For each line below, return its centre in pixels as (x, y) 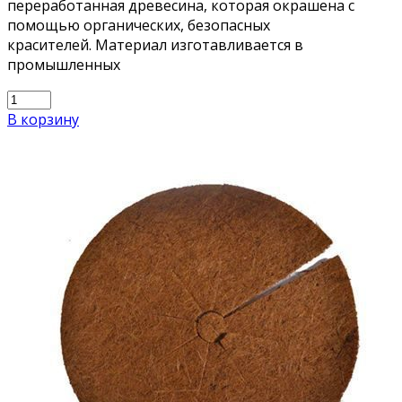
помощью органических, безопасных (139, 25)
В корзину (43, 119)
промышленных (64, 64)
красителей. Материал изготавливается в (155, 44)
